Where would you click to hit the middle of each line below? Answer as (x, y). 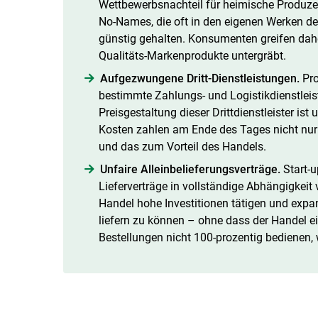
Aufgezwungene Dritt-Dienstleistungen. (199, 78)
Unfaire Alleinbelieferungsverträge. (190, 169)
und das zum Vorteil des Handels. (182, 146)
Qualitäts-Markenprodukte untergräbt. (192, 55)
